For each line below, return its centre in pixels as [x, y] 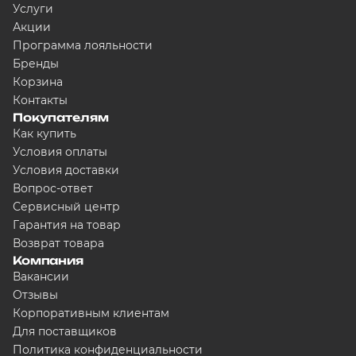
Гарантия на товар [67, 224]
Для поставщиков [65, 331]
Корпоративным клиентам [91, 313]
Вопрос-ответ [53, 188]
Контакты [40, 100]
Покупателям [61, 117]
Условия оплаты [60, 151]
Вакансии [41, 276]
